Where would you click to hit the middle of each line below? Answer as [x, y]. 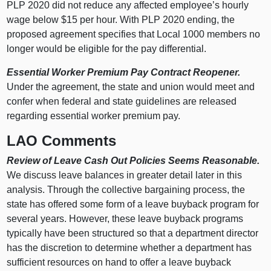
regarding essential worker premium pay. [94, 116]
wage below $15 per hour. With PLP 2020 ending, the [121, 19]
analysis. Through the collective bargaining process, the [126, 190]
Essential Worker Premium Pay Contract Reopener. [124, 72]
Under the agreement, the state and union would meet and [131, 87]
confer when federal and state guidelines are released [122, 101]
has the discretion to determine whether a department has [129, 248]
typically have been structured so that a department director [133, 233]
